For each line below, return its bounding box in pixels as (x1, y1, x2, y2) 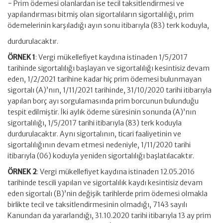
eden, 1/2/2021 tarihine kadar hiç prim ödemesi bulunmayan (7, 75, 202, 84)
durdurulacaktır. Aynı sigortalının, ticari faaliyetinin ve (7, 129, 181, 138)
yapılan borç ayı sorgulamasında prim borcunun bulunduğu (7, 97, 199, 106)
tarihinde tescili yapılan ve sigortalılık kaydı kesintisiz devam (7, 178, 203, 187)
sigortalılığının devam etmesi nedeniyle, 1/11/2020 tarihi (7, 140, 191, 149)
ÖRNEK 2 (7, 167, 37, 176)
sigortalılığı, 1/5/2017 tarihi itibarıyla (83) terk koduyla (7, 118, 182, 127)
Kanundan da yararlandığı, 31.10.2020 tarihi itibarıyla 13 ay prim (7, 211, 211, 220)
